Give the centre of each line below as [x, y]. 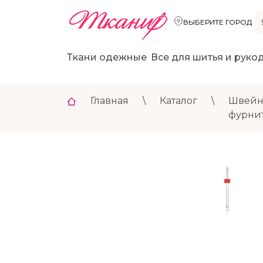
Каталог [178, 101]
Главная [109, 101]
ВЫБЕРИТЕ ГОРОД [217, 22]
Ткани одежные [107, 58]
